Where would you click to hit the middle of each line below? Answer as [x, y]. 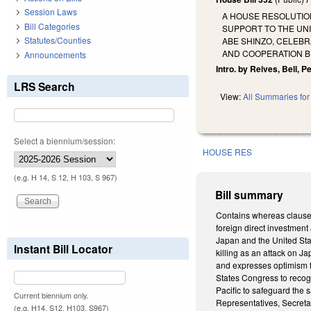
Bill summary [250, 195]
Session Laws [51, 12]
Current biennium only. [51, 295]
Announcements [55, 54]
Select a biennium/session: [65, 140]
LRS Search [44, 86]
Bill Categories [52, 26]
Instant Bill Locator [63, 249]
